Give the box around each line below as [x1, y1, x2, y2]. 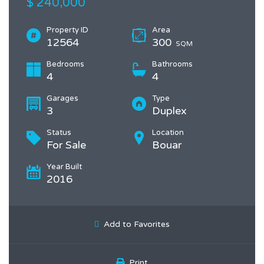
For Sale [47, 138, 86, 151]
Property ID [47, 25, 88, 35]
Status [47, 128, 71, 137]
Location [152, 128, 184, 137]
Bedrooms [47, 60, 84, 69]
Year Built [47, 162, 82, 171]
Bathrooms [152, 60, 193, 69]
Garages [47, 94, 78, 103]
